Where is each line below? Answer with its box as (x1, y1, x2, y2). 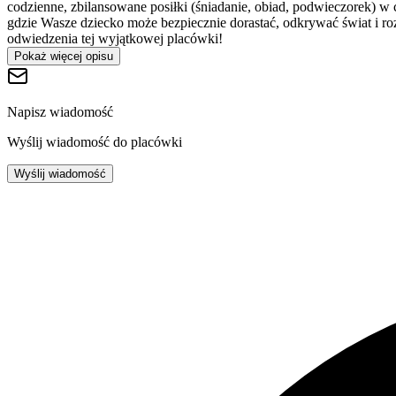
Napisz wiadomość (7, 103, 113, 119)
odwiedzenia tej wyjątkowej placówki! (7, 30, 223, 46)
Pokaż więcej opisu (14, 49, 113, 63)
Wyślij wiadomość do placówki (7, 133, 182, 149)
